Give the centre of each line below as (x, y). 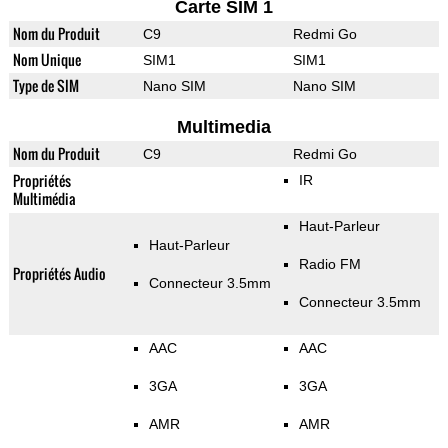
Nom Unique (46, 60)
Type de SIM (45, 86)
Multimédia (44, 199)
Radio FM (329, 264)
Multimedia (223, 127)
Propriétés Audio (59, 274)
